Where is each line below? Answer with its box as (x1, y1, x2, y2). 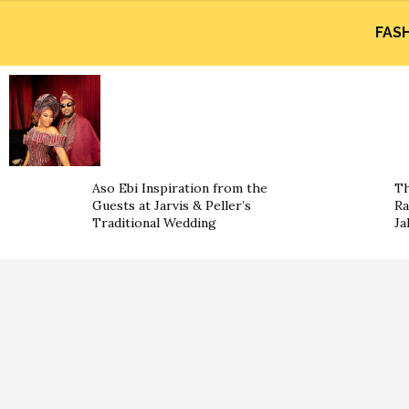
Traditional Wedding (92, 215, 216, 231)
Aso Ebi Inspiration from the (92, 180, 267, 196)
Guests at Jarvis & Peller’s (92, 197, 251, 214)
